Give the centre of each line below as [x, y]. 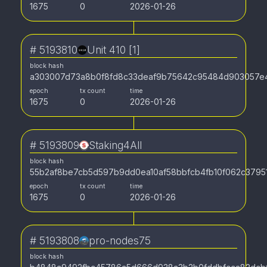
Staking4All [115, 145]
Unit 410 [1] [114, 50]
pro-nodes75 [120, 240]
